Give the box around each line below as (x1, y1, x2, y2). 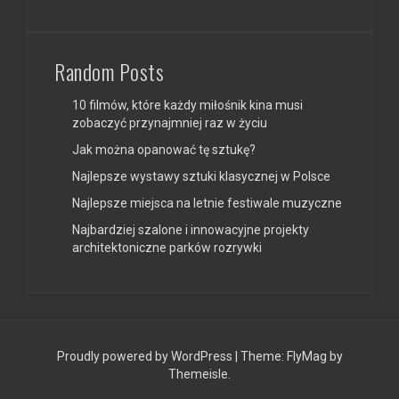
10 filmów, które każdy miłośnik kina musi (72, 98, 303, 113)
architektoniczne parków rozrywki (72, 240, 262, 256)
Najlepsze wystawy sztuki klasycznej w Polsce (72, 169, 330, 184)
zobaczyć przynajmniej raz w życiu (72, 116, 267, 131)
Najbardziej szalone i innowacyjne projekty (72, 223, 309, 238)
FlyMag (286, 349, 327, 364)
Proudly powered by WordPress (56, 349, 235, 364)
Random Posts (54, 55, 164, 88)
